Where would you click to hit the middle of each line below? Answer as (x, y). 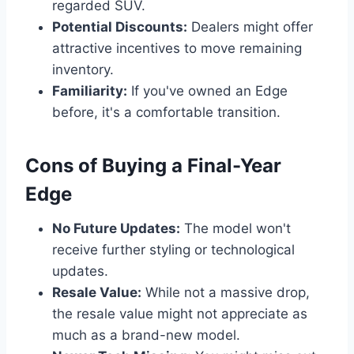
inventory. (83, 69)
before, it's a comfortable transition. (166, 112)
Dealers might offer (250, 26)
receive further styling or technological (173, 249)
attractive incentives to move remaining (177, 48)
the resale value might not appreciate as (180, 313)
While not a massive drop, (226, 292)
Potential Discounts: (120, 26)
